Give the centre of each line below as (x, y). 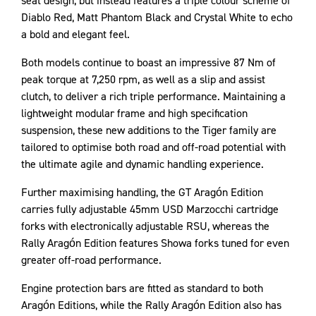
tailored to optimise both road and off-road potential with (153, 147)
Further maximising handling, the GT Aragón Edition (142, 192)
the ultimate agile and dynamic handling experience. (142, 164)
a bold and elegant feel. (75, 34)
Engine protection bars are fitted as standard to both (142, 288)
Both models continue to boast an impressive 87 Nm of (148, 62)
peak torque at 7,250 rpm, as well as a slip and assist (143, 79)
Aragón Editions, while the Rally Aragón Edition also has (151, 305)
